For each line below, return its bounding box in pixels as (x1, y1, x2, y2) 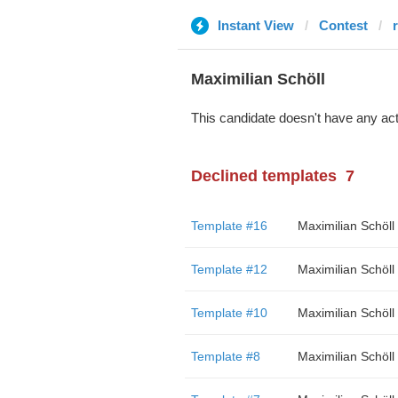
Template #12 (190, 262, 267, 276)
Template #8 (190, 349, 260, 363)
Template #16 (190, 219, 267, 233)
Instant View (217, 18, 294, 33)
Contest (318, 18, 368, 33)
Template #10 (190, 306, 267, 320)
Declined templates (190, 167, 337, 185)
